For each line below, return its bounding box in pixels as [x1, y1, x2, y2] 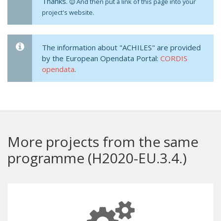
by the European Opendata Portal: [42, 53, 160, 63]
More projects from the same [7, 132, 198, 151]
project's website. [42, 8, 94, 17]
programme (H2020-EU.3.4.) [7, 148, 186, 167]
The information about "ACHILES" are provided [42, 42, 201, 52]
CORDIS [160, 53, 187, 63]
